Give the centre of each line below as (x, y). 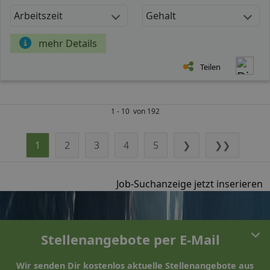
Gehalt (161, 15)
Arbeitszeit (38, 15)
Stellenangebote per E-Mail (130, 239)
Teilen (210, 67)
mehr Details (68, 43)
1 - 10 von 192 (135, 111)
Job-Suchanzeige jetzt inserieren (190, 184)
